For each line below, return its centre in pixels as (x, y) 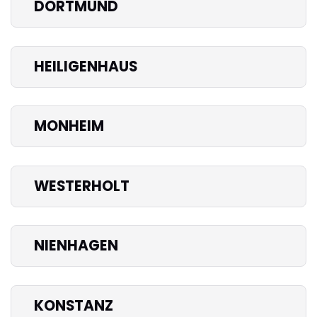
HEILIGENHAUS (86, 66)
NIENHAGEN (76, 246)
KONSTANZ (74, 305)
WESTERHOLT (82, 186)
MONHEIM (69, 126)
